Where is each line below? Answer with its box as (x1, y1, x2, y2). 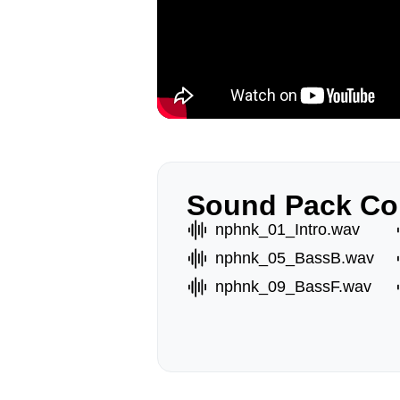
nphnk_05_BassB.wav (215, 249, 374, 267)
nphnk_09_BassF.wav (215, 278, 371, 296)
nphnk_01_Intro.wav (215, 221, 360, 238)
